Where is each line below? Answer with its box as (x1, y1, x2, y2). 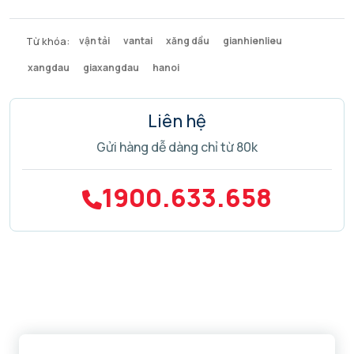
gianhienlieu (223, 34, 282, 48)
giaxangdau (83, 61, 139, 75)
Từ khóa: (26, 34, 70, 49)
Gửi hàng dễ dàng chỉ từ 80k (96, 138, 258, 156)
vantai (123, 34, 153, 48)
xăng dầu (166, 34, 209, 48)
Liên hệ (148, 109, 206, 134)
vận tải (79, 34, 110, 48)
